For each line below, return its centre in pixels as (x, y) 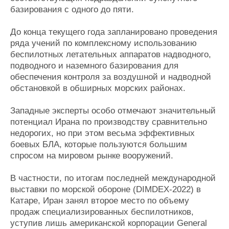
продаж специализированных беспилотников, (102, 212)
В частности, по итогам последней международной (113, 178)
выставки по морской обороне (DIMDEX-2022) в (106, 189)
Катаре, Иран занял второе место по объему (100, 201)
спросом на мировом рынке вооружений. (92, 156)
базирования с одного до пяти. (72, 9)
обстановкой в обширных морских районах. (98, 88)
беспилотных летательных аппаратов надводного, (111, 54)
